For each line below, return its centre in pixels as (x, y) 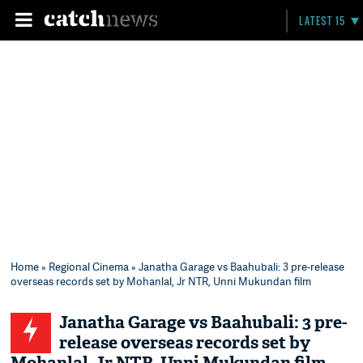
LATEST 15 (322, 21)
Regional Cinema (89, 267)
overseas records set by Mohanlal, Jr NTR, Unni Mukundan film (161, 281)
